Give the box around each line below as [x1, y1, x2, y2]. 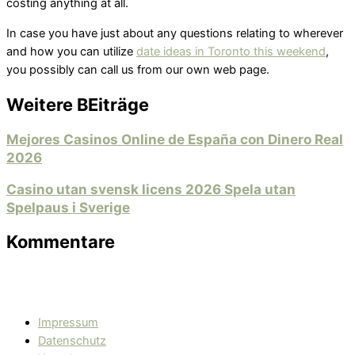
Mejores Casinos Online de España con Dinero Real [6, 130, 343, 147]
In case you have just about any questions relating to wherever [6, 25, 343, 40]
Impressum [38, 315, 98, 330]
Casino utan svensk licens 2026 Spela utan [6, 180, 296, 197]
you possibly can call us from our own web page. [6, 62, 269, 77]
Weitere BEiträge [6, 94, 149, 115]
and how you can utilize [6, 44, 136, 59]
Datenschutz [38, 333, 106, 348]
